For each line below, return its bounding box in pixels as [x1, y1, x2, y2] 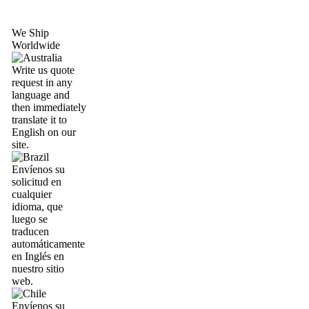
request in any [12, 77, 72, 88]
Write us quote [12, 64, 74, 76]
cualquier [12, 188, 52, 200]
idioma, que [12, 201, 63, 212]
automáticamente [12, 238, 85, 250]
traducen [12, 226, 49, 237]
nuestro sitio [12, 263, 64, 275]
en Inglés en [12, 250, 64, 262]
